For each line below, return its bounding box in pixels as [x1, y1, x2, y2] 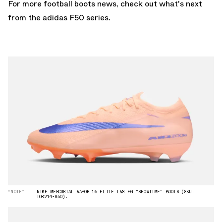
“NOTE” [8, 188, 25, 195]
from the [8, 12, 43, 23]
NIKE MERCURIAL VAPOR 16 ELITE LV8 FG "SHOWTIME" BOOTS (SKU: [36, 188, 195, 195]
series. [84, 12, 111, 23]
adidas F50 [43, 12, 84, 23]
